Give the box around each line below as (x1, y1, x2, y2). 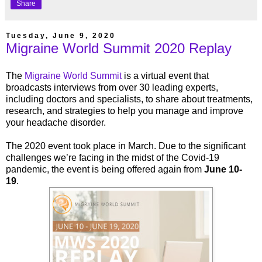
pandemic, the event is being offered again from (6, 164, 204, 175)
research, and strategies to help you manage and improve (6, 106, 243, 116)
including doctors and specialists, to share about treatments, (6, 94, 253, 105)
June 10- (204, 164, 242, 175)
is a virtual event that (122, 71, 209, 81)
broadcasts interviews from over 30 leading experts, (6, 82, 218, 93)
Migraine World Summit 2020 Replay (6, 40, 232, 56)
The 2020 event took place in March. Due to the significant (6, 141, 246, 151)
